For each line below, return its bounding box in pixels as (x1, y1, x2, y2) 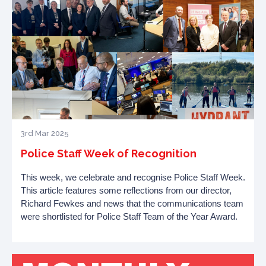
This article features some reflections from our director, (21, 186, 232, 195)
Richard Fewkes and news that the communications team (21, 199, 243, 208)
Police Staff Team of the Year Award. (97, 212, 237, 221)
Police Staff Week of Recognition (21, 147, 197, 160)
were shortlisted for (21, 212, 97, 221)
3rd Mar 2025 (21, 129, 69, 138)
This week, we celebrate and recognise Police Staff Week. (21, 173, 245, 182)
